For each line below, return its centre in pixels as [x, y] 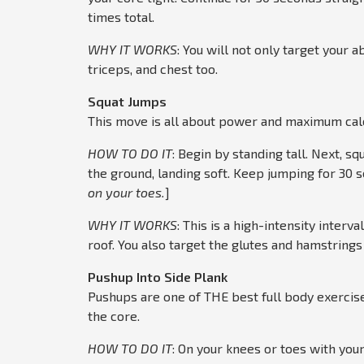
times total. [121, 17]
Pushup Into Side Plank [158, 277]
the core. [114, 316]
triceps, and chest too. [153, 69]
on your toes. [126, 193]
